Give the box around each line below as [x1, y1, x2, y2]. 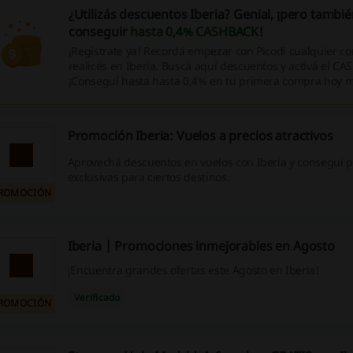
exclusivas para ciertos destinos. [67, 169, 230, 185]
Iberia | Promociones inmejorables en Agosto [67, 237, 335, 255]
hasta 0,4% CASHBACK [130, 23, 259, 40]
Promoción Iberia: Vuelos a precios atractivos [67, 127, 333, 144]
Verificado [73, 291, 121, 305]
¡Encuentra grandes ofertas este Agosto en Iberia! [67, 262, 319, 277]
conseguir [68, 23, 131, 40]
